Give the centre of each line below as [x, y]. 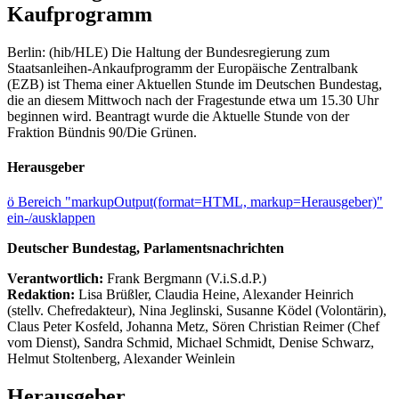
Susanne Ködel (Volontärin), [306, 311]
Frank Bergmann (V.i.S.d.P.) [187, 279]
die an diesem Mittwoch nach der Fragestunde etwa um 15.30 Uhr [193, 100]
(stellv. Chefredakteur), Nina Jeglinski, [117, 311]
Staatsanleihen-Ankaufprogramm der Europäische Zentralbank [183, 68]
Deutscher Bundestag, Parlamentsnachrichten [146, 248]
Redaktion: [43, 295]
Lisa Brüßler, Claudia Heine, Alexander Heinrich [216, 295]
